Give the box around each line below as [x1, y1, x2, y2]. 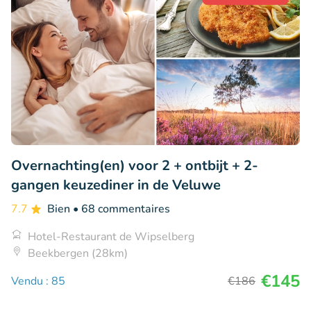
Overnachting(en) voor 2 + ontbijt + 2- [11, 155, 258, 175]
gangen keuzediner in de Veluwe [11, 175, 221, 194]
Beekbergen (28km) [28, 245, 128, 261]
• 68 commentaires [73, 201, 170, 217]
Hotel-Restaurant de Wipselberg [28, 228, 194, 244]
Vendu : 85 [11, 273, 65, 289]
